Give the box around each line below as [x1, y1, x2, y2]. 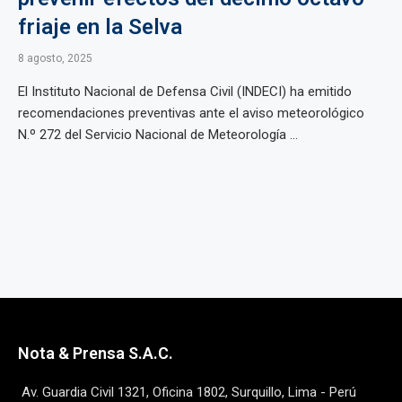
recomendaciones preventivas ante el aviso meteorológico [18, 105, 364, 121]
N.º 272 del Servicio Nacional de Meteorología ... [18, 127, 298, 143]
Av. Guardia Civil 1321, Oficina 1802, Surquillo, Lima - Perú [22, 384, 356, 400]
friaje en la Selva [18, 14, 182, 39]
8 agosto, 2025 [18, 52, 92, 65]
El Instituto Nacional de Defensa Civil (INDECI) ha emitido [18, 83, 352, 100]
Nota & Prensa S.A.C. [18, 344, 173, 363]
